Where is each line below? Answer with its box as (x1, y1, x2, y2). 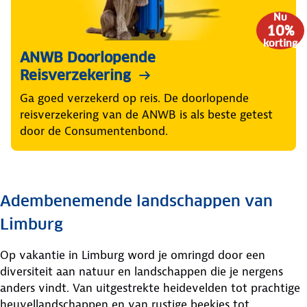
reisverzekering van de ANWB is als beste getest (20, 107, 273, 123)
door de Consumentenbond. (20, 123, 168, 139)
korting (263, 36, 297, 49)
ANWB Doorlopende (20, 49, 156, 67)
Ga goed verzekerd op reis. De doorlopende (20, 90, 249, 106)
